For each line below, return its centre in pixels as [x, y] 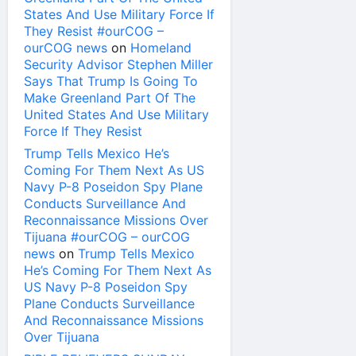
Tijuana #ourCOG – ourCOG [107, 237]
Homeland [161, 48]
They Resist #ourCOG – [94, 31]
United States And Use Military [116, 115]
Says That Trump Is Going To [111, 81]
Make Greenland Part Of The [110, 98]
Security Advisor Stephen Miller [118, 65]
